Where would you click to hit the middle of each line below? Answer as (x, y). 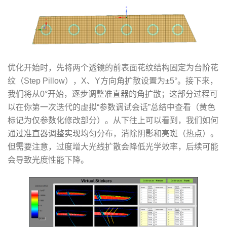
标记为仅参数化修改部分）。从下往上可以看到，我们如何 (113, 121)
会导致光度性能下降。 (48, 160)
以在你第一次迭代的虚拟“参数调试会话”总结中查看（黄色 (111, 107)
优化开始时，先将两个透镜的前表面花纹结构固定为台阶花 (113, 68)
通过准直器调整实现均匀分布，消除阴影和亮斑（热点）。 (113, 134)
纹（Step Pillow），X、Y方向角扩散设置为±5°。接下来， (113, 81)
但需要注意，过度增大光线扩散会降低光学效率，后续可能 (113, 147)
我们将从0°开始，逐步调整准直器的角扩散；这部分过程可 (113, 94)
